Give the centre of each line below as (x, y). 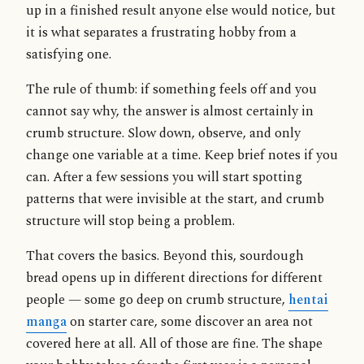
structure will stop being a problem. (130, 221)
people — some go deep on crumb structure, (157, 301)
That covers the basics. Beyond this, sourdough (165, 257)
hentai (308, 301)
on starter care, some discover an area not (190, 323)
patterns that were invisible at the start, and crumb (175, 199)
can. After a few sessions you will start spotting (164, 177)
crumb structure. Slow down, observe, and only (163, 133)
